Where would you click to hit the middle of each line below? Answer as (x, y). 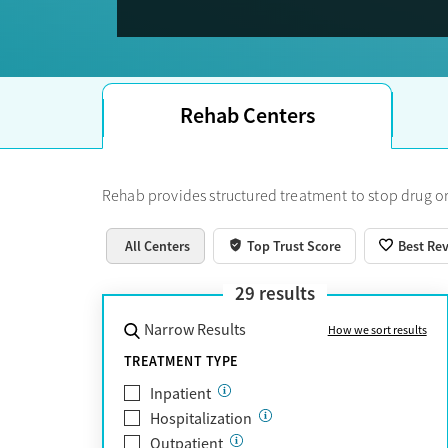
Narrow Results (194, 329)
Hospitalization (201, 418)
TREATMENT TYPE (181, 360)
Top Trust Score (294, 245)
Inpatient (180, 393)
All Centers (158, 245)
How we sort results (377, 329)
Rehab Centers (247, 115)
